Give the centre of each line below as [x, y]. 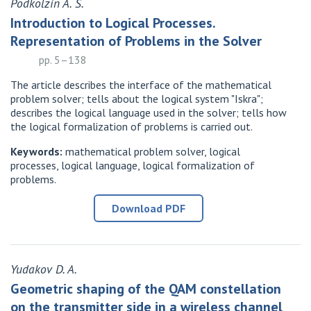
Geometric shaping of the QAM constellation [146, 289]
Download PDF [149, 209]
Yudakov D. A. [44, 269]
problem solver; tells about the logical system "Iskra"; [137, 99]
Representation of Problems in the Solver [136, 41]
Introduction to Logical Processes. [113, 23]
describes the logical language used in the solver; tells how [149, 113]
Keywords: [36, 152]
